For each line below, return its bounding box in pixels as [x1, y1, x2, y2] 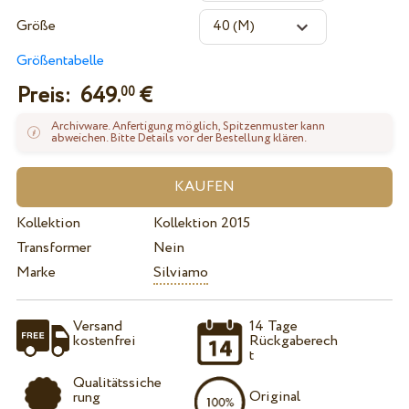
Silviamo [152, 261, 208, 283]
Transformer [16, 236, 91, 258]
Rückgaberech [249, 330, 339, 352]
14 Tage [249, 316, 299, 338]
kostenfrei [72, 330, 136, 352]
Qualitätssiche [72, 372, 162, 393]
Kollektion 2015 [152, 212, 250, 234]
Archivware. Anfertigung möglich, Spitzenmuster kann [50, 118, 325, 136]
